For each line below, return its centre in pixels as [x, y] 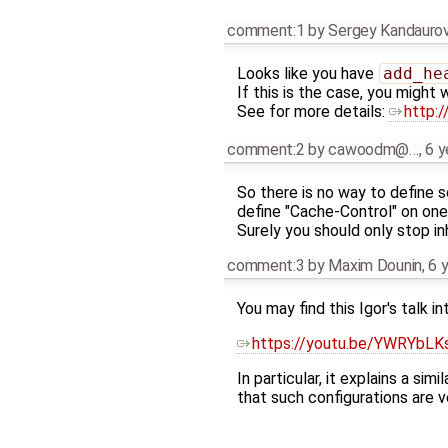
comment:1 [266, 31]
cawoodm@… [373, 149]
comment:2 [266, 149]
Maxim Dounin [375, 265]
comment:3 [266, 265]
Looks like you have [307, 74]
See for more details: [312, 112]
